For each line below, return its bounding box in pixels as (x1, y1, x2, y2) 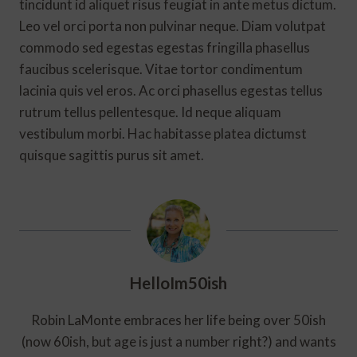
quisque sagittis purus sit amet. (19, 146, 204, 163)
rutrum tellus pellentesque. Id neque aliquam (19, 103, 281, 120)
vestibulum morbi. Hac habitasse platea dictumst (19, 124, 307, 142)
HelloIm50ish (130, 273, 227, 292)
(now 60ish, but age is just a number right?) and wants (21, 332, 336, 350)
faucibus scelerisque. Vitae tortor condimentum (19, 60, 303, 77)
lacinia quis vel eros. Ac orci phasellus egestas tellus (19, 81, 323, 99)
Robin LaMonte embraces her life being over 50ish (31, 311, 326, 328)
